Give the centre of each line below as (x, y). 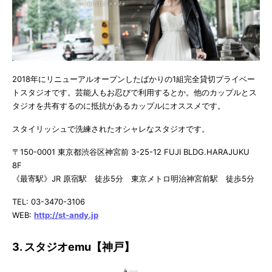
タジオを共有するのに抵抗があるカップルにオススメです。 (119, 106)
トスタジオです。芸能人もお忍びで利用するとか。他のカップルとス (134, 93)
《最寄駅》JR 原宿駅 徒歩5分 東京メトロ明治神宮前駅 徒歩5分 (133, 179)
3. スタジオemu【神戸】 (73, 247)
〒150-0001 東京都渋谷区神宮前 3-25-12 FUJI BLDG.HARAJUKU (131, 152)
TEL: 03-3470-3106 (49, 202)
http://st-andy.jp (66, 215)
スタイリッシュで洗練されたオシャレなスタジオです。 (111, 129)
